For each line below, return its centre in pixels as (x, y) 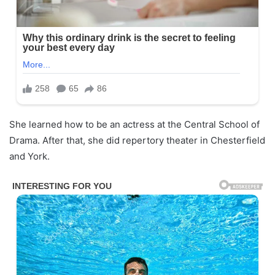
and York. (29, 156)
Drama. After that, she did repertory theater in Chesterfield (137, 140)
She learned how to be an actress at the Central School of (134, 124)
